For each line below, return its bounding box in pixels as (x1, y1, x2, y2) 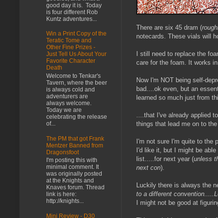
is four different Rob (46, 8, 98, 16)
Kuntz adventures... (46, 15, 97, 22)
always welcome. (46, 99, 91, 107)
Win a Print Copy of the (46, 30, 107, 37)
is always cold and (46, 86, 95, 93)
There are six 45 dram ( (136, 23, 202, 31)
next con (136, 163, 161, 171)
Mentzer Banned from (46, 142, 103, 149)
